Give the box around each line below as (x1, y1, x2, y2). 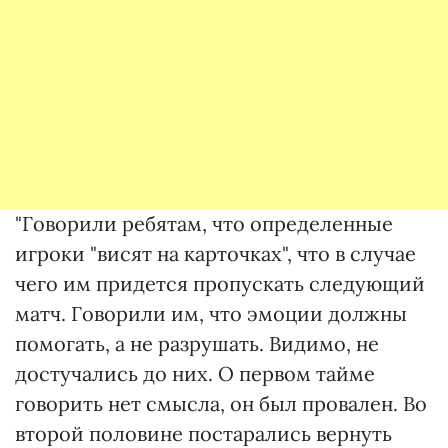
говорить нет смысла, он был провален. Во (15, 391, 427, 416)
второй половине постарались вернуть (15, 421, 392, 446)
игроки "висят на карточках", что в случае (15, 241, 416, 266)
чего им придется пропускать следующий (15, 271, 425, 296)
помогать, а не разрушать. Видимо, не (15, 331, 379, 356)
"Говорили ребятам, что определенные (15, 211, 393, 236)
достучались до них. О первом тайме (15, 361, 375, 386)
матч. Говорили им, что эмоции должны (15, 301, 407, 326)
